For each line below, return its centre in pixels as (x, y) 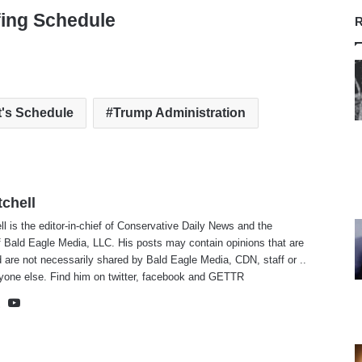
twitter (122, 277)
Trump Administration (179, 113)
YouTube (46, 302)
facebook (164, 277)
